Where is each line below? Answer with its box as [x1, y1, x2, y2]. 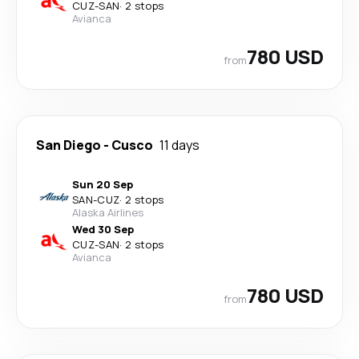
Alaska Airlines [72, 205, 143, 220]
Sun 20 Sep [72, 177, 133, 192]
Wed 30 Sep [72, 222, 134, 236]
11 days [159, 136, 200, 154]
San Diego [36, 136, 101, 154]
